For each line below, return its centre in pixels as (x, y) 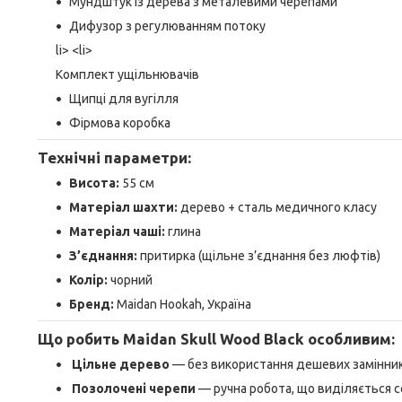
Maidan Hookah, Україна (183, 304)
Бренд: (92, 304)
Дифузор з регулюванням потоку (167, 26)
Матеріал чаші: (117, 232)
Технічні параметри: (114, 157)
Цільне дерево (121, 364)
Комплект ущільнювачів (127, 74)
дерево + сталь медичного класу (277, 207)
